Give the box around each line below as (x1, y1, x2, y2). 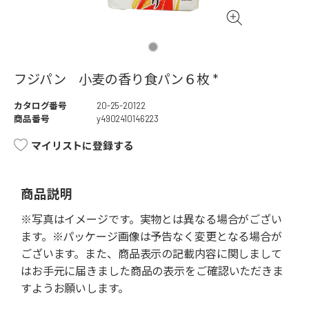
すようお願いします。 (21, 281, 129, 295)
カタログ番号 (14, 100, 68, 112)
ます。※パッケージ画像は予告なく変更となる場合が (21, 230, 282, 243)
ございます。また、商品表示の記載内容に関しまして (21, 247, 282, 261)
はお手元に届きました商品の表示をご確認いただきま (21, 264, 283, 278)
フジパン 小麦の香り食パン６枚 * (14, 71, 218, 88)
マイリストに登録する (31, 139, 134, 152)
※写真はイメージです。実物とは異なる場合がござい (21, 212, 282, 226)
